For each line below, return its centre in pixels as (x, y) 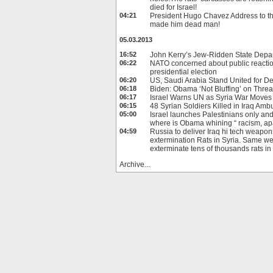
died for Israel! (173, 7)
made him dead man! (185, 24)
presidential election (183, 72)
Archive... (135, 165)
